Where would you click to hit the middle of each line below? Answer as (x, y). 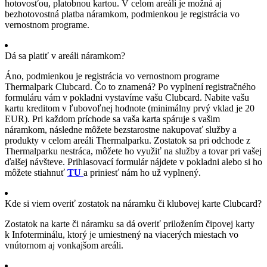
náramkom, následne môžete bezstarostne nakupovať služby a (121, 129)
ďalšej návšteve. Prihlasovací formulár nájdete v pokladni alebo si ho (133, 162)
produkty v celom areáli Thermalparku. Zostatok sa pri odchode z (128, 140)
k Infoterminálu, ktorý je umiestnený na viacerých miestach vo (122, 234)
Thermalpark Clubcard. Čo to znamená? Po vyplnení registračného (130, 86)
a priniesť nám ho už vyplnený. (142, 172)
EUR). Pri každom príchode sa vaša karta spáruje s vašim (112, 119)
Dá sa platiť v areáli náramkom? (65, 55)
